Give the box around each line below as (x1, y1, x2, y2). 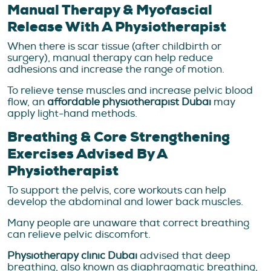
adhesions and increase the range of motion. (7, 63, 224, 76)
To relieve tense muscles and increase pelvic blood (7, 84, 253, 97)
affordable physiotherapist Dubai (47, 96, 214, 109)
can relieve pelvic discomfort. (7, 228, 151, 241)
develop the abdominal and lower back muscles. (7, 195, 243, 209)
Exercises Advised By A (7, 145, 167, 164)
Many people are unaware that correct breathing (7, 217, 249, 230)
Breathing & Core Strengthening (7, 128, 230, 147)
